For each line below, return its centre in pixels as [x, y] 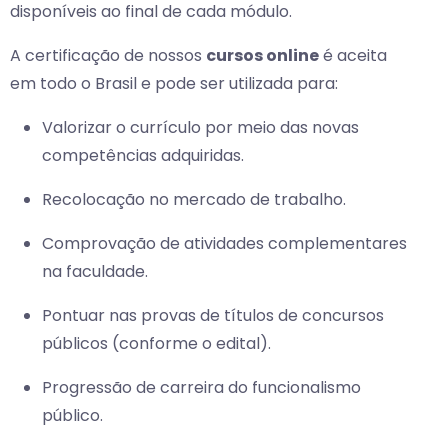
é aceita [353, 56]
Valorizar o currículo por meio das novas [200, 128]
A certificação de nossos [108, 56]
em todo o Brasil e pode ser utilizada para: [174, 84]
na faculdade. [95, 272]
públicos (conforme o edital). [156, 344]
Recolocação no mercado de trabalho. [194, 200]
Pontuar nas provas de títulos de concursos [213, 316]
